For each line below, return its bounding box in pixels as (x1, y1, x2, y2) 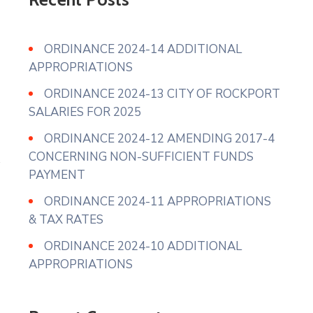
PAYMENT (29, 167, 85, 183)
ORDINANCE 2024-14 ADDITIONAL (44, 41, 242, 57)
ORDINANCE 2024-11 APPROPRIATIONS (44, 194, 271, 210)
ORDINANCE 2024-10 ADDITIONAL (44, 238, 242, 254)
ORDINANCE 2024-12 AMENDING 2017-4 (44, 131, 275, 147)
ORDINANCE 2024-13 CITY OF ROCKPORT (44, 86, 280, 102)
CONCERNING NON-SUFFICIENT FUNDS (29, 149, 254, 165)
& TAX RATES (29, 212, 103, 228)
